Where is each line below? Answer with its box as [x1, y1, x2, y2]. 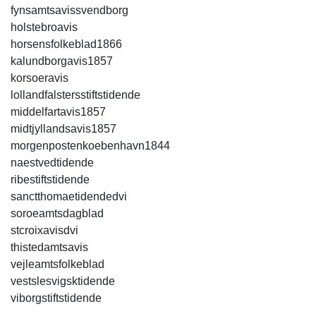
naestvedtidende [11, 156, 94, 169]
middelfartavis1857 [11, 105, 106, 118]
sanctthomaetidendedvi [11, 190, 127, 202]
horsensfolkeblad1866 [11, 37, 122, 50]
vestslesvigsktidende [11, 274, 115, 287]
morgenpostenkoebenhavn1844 [11, 139, 170, 152]
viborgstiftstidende [11, 291, 102, 304]
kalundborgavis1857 [11, 54, 113, 67]
